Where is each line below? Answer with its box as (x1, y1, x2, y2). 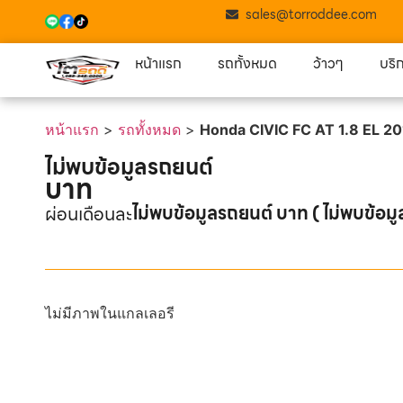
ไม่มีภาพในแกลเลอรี (45, 303, 175, 322)
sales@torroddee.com (246, 4, 378, 24)
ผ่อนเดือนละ (45, 199, 132, 228)
